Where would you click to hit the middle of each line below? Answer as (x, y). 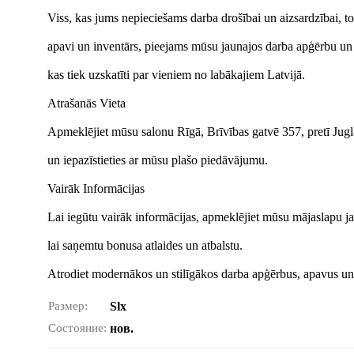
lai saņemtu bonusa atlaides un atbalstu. (145, 245)
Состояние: (77, 328)
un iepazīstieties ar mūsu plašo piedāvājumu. (158, 160)
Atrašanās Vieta (87, 103)
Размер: (68, 306)
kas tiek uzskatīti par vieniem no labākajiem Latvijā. (176, 75)
